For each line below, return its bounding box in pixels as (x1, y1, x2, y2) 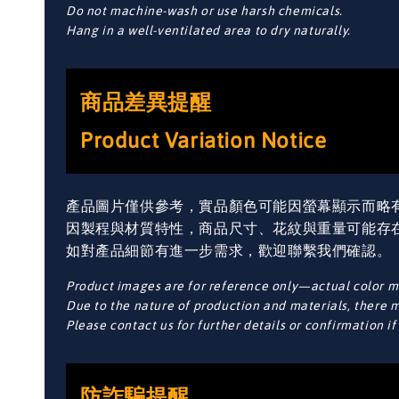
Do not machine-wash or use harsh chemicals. (66, 3, 343, 18)
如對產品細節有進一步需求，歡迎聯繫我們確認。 (66, 241, 392, 258)
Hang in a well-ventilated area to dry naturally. (66, 22, 351, 37)
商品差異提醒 (80, 89, 212, 114)
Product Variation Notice (80, 127, 327, 152)
